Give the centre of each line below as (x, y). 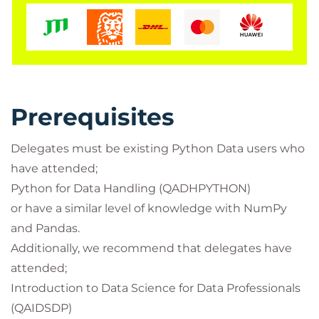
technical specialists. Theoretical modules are (139, 38)
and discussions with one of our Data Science (139, 18)
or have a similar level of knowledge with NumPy (149, 208)
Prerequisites (93, 117)
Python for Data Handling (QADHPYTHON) (131, 188)
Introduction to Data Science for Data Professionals (156, 288)
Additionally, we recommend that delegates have (151, 248)
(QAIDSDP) (41, 308)
